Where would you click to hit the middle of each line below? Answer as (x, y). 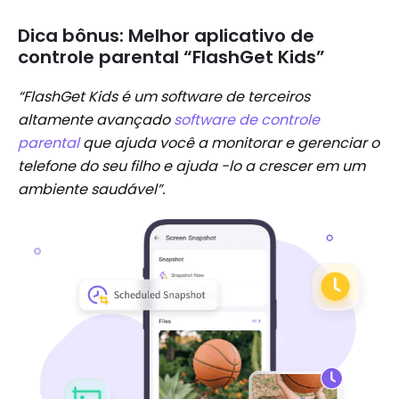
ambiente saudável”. (91, 190)
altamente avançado (96, 120)
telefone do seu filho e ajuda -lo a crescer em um (191, 167)
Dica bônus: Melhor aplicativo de (166, 36)
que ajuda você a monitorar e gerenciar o (229, 143)
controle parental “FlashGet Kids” (171, 57)
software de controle (247, 120)
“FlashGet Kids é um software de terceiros (164, 97)
